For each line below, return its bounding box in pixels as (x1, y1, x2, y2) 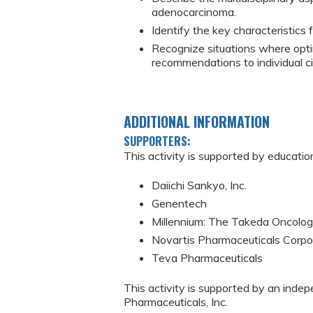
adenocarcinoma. (152, 5, 236, 20)
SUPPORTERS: (124, 132, 194, 150)
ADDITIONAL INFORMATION (124, 110, 270, 132)
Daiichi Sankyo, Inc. (152, 178, 247, 193)
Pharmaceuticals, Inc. (124, 294, 228, 309)
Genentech (152, 196, 207, 211)
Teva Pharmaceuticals (152, 251, 263, 265)
